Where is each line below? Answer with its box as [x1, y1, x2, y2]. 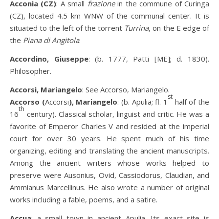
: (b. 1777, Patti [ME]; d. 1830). [88, 54, 210, 64]
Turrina [122, 23, 149, 33]
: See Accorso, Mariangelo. [82, 85, 170, 94]
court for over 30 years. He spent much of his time [10, 133, 209, 143]
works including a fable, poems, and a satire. [10, 195, 157, 204]
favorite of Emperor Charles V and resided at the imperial [10, 121, 209, 131]
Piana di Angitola [23, 35, 79, 45]
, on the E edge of [149, 23, 210, 33]
